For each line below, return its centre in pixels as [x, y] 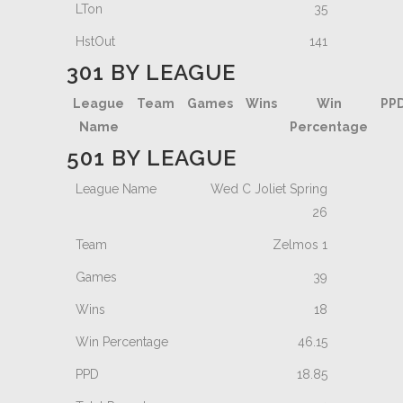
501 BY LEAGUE [152, 158]
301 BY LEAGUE [151, 72]
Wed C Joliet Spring [269, 189]
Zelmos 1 [300, 245]
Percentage [329, 127]
